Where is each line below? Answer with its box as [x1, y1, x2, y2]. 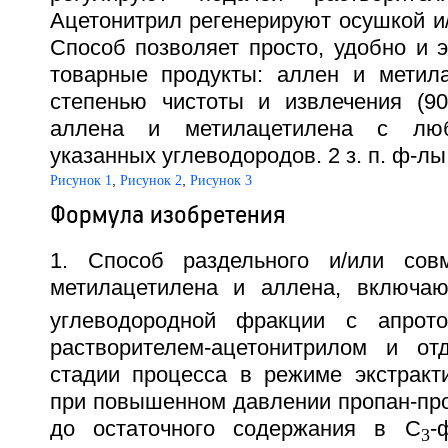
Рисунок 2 [119, 172, 182, 188]
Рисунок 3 [189, 172, 252, 188]
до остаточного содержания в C [49, 416, 421, 441]
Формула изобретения [49, 197, 285, 230]
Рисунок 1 [49, 172, 112, 188]
